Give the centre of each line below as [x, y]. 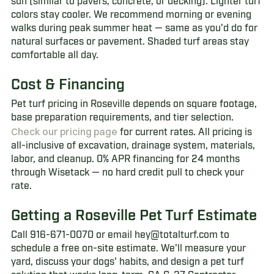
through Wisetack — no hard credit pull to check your [127, 173]
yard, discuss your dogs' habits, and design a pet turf [127, 262]
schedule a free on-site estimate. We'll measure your [128, 249]
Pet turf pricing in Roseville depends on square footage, [134, 105]
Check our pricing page [64, 132]
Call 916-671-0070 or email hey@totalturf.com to [120, 235]
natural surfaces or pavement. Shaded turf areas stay [130, 42]
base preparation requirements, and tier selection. [122, 118]
